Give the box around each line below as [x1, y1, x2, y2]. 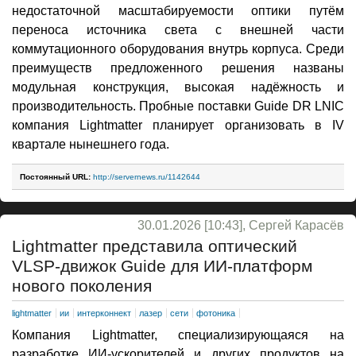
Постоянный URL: [20, 172, 91, 181]
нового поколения [12, 276, 152, 296]
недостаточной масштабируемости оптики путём [12, 3, 344, 17]
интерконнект [77, 308, 131, 319]
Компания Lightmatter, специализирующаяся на [12, 328, 344, 342]
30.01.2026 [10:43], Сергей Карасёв [137, 218, 344, 232]
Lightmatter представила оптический [12, 236, 297, 256]
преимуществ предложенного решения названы [12, 60, 344, 75]
